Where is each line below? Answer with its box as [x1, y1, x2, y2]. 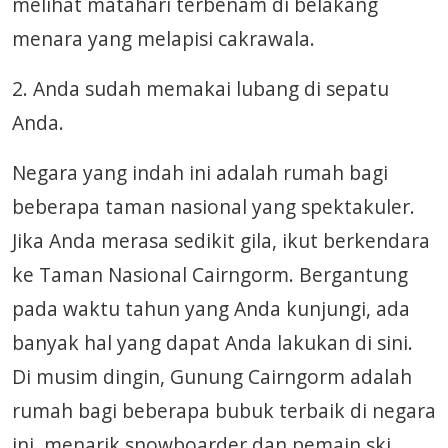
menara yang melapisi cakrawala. [12, 25, 315, 52]
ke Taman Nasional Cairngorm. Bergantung [12, 261, 408, 288]
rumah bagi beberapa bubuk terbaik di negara [12, 397, 436, 424]
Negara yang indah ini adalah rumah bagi [12, 159, 388, 186]
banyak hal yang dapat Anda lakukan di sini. [12, 329, 413, 356]
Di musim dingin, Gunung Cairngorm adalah [12, 363, 412, 390]
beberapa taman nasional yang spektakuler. [12, 193, 415, 220]
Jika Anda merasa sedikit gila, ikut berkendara [12, 227, 430, 254]
